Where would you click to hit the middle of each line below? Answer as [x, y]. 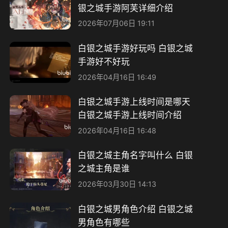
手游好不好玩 [104, 62]
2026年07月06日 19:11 [116, 23]
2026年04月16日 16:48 [117, 130]
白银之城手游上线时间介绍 [130, 115]
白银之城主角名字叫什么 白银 [135, 155]
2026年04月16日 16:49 [117, 77]
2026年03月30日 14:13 [117, 184]
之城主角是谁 [104, 169]
